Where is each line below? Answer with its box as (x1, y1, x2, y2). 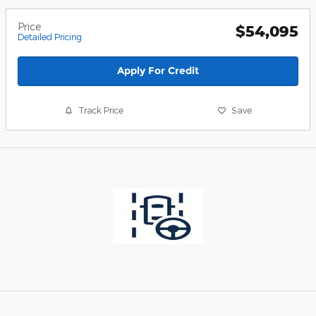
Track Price (78, 105, 124, 116)
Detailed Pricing (18, 32, 82, 42)
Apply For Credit (117, 64, 199, 78)
